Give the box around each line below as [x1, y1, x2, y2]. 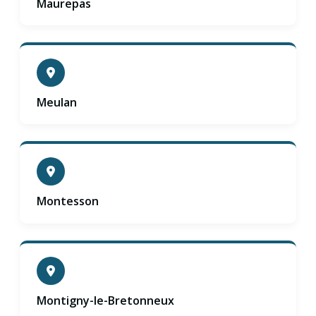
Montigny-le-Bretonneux [37, 292, 174, 308]
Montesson [37, 193, 99, 209]
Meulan [37, 95, 77, 111]
